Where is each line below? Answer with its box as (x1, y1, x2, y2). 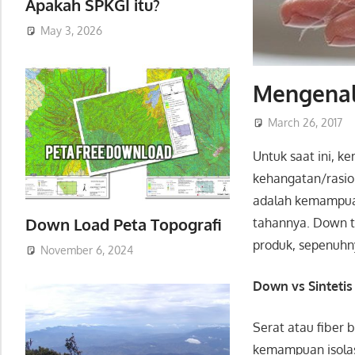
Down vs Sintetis (253, 278, 353, 295)
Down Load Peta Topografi (25, 213, 222, 235)
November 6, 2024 (40, 243, 133, 258)
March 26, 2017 (268, 116, 343, 130)
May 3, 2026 (40, 24, 102, 38)
